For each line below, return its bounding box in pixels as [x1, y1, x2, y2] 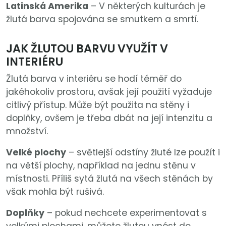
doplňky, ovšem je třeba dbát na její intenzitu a [6, 112, 212, 125]
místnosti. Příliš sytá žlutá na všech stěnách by [6, 173, 213, 185]
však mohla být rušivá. [6, 186, 104, 198]
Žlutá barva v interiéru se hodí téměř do [6, 73, 182, 85]
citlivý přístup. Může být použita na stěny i [6, 99, 189, 111]
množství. [6, 125, 48, 138]
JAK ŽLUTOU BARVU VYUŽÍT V [6, 40, 168, 57]
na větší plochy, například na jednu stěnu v [6, 159, 196, 172]
